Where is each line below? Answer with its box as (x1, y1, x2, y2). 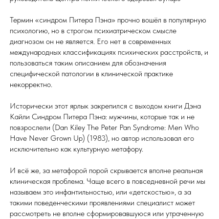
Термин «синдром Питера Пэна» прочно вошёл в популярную (10, 15, 206, 24)
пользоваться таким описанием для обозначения (10, 58, 166, 67)
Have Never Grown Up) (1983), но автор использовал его (10, 133, 194, 143)
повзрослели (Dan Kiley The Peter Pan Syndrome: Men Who (10, 123, 199, 132)
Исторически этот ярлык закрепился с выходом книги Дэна (10, 101, 201, 110)
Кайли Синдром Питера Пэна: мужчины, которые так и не (10, 112, 195, 121)
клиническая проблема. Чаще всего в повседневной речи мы (10, 176, 205, 186)
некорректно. (10, 80, 52, 89)
